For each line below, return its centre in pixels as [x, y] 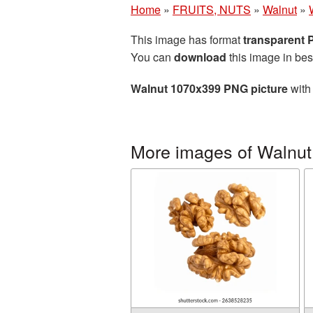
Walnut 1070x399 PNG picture [209, 88]
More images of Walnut [221, 151]
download [200, 57]
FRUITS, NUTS [212, 9]
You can [152, 57]
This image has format [187, 39]
